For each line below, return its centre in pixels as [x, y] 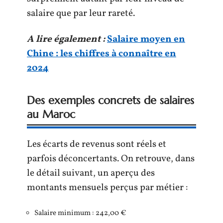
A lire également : [66, 39]
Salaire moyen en [146, 39]
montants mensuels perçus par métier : [107, 187]
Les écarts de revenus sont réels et [97, 144]
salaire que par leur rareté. [81, 13]
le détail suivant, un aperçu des [91, 173]
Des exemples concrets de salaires [111, 100]
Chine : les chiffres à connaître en [102, 54]
